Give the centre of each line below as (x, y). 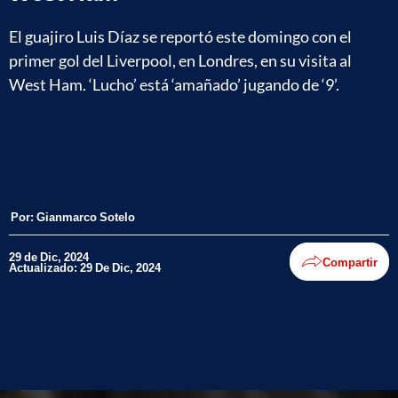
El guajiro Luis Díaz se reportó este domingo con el (180, 36)
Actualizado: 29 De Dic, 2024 (85, 267)
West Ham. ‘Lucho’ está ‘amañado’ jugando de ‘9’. (174, 84)
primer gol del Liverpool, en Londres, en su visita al (180, 60)
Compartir (350, 262)
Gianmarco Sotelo (86, 217)
